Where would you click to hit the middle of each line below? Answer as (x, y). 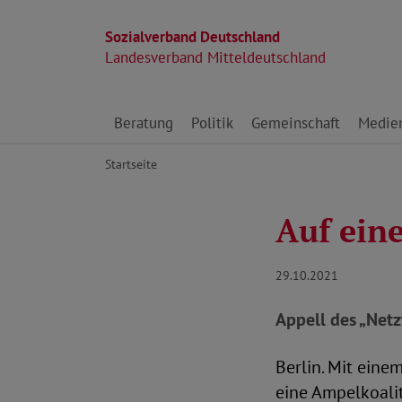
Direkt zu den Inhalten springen (208, 113)
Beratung (144, 123)
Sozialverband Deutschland (192, 37)
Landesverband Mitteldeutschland (215, 57)
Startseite (131, 164)
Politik (212, 123)
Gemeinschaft (296, 123)
